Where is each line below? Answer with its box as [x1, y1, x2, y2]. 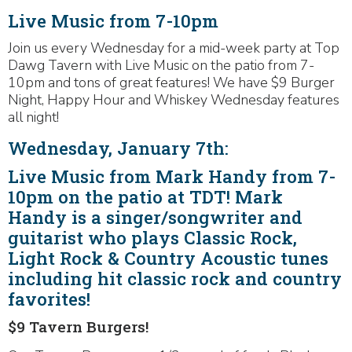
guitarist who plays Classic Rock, [8, 226, 297, 249]
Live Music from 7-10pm [8, 9, 218, 32]
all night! [8, 108, 59, 126]
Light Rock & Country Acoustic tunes [8, 247, 328, 269]
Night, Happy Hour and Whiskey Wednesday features [8, 90, 339, 109]
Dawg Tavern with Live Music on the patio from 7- [8, 56, 314, 75]
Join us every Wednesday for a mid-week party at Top [8, 38, 339, 57]
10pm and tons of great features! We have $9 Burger [8, 73, 335, 92]
